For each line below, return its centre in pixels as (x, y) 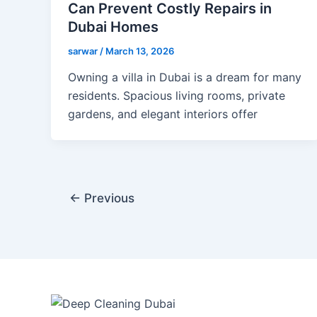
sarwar (84, 51)
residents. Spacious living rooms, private (177, 96)
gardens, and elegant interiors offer (163, 114)
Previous (107, 198)
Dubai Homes (113, 27)
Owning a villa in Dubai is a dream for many (185, 77)
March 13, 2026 (140, 51)
